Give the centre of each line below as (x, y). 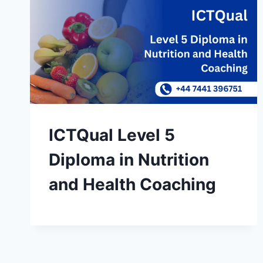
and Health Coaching (132, 185)
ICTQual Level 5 (112, 135)
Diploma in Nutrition (129, 160)
